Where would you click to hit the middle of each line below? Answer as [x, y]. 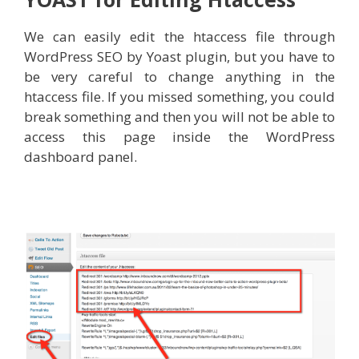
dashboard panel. [81, 157]
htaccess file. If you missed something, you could [179, 97]
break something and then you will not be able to [179, 117]
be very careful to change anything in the [179, 77]
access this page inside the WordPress [179, 137]
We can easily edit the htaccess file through [179, 37]
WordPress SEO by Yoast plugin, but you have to [179, 57]
